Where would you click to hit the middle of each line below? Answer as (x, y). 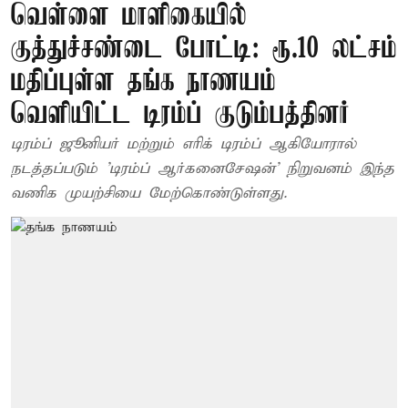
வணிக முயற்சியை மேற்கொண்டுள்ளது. (149, 194)
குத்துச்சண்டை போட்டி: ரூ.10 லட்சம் (204, 50)
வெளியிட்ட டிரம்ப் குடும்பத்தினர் (180, 115)
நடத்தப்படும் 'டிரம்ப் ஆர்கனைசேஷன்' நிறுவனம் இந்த (203, 169)
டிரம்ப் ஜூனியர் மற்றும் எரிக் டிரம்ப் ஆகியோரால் (184, 144)
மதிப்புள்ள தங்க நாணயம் (143, 82)
